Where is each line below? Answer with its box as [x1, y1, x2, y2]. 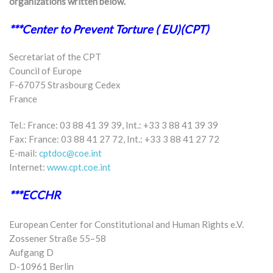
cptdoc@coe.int [39, 147, 102, 158]
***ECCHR [9, 188, 60, 202]
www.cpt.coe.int [47, 161, 111, 172]
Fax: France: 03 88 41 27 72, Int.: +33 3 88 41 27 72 [9, 133, 219, 144]
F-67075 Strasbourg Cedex [9, 79, 121, 90]
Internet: [9, 161, 47, 172]
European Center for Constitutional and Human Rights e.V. [9, 218, 244, 230]
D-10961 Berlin [9, 260, 74, 272]
